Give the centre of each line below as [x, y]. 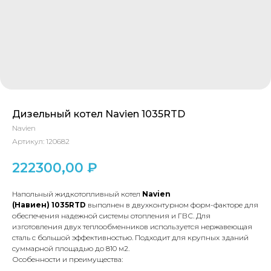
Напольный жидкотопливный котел [77, 194]
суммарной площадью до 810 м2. [71, 248]
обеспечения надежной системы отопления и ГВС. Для [111, 215]
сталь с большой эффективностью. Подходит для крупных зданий [130, 237]
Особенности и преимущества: [67, 259]
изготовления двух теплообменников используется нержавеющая [132, 226]
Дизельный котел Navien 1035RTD [99, 114]
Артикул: [29, 141]
